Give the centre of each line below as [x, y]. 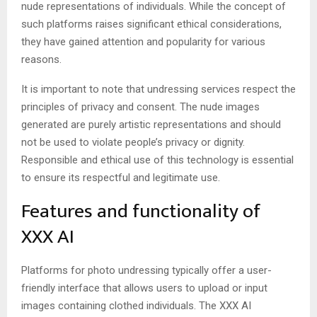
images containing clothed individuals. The [120, 305]
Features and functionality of [141, 211]
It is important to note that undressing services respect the [158, 89]
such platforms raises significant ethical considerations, [151, 24]
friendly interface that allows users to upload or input [144, 288]
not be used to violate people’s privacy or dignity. [133, 142]
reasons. [43, 59]
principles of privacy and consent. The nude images [140, 106]
